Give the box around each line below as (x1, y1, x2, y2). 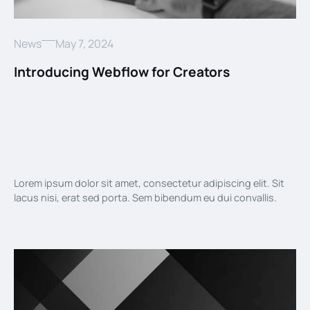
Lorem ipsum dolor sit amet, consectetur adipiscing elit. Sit (14, 176, 284, 190)
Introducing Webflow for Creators (14, 62, 230, 81)
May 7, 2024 (55, 35, 113, 51)
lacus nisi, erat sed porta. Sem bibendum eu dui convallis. (14, 191, 277, 205)
